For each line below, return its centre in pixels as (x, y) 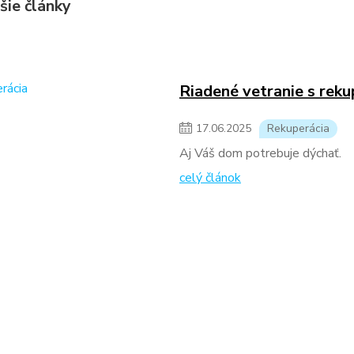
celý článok (210, 178)
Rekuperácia (298, 128)
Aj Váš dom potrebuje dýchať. (260, 153)
